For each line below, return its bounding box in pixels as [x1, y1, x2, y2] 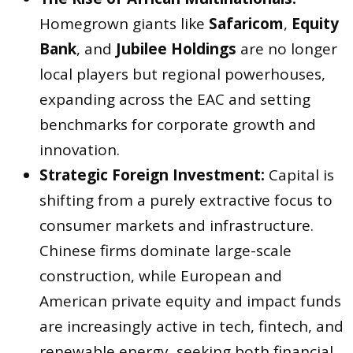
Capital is [265, 164, 334, 185]
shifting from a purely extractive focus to [39, 189, 333, 210]
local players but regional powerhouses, [39, 63, 325, 84]
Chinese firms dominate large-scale [39, 240, 292, 261]
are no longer [236, 38, 337, 59]
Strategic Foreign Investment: [39, 164, 265, 185]
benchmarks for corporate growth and [39, 113, 316, 135]
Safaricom [209, 13, 284, 34]
